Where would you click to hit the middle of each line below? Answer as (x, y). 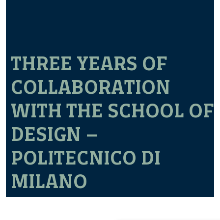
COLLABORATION (91, 87)
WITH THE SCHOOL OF (112, 111)
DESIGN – (55, 134)
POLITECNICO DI (86, 158)
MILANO (49, 181)
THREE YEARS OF (89, 64)
